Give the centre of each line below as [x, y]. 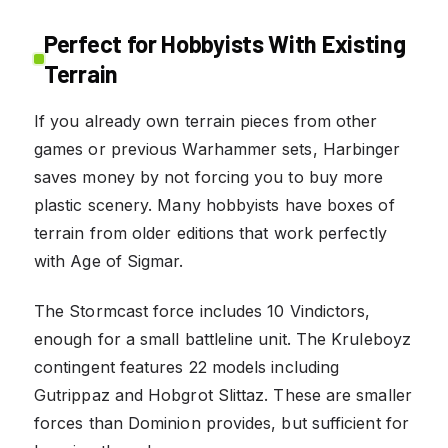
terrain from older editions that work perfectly [210, 232]
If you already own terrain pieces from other [206, 120]
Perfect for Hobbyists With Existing [225, 43]
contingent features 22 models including [187, 366]
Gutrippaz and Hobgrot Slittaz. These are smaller [223, 394]
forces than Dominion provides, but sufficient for [221, 422]
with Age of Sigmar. [109, 260]
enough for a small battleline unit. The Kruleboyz [222, 338]
